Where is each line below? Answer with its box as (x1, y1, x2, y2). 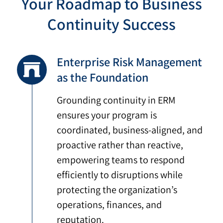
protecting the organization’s (57, 183, 178, 197)
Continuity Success (47, 13, 176, 35)
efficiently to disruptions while (57, 168, 183, 182)
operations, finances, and (57, 198, 162, 212)
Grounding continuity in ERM (57, 94, 176, 107)
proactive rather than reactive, (57, 138, 184, 152)
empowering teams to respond (57, 153, 185, 167)
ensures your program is (57, 109, 157, 122)
